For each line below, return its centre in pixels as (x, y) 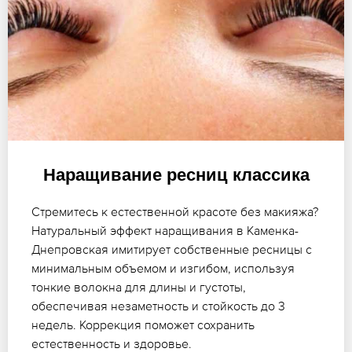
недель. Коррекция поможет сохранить (143, 324)
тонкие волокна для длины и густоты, (139, 286)
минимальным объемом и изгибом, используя (163, 268)
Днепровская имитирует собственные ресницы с (172, 249)
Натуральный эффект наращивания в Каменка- (165, 230)
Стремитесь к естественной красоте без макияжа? (175, 211)
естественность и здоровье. (112, 343)
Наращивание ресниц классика (176, 174)
